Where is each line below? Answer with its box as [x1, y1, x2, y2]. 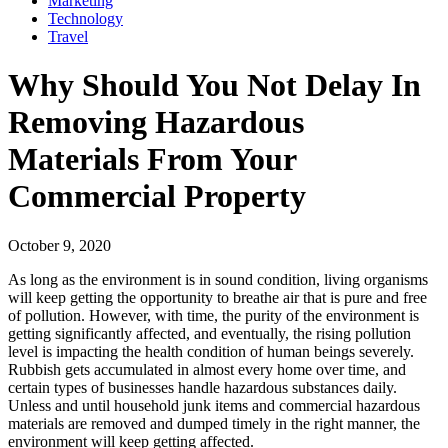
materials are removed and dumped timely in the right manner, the [8, 414, 420, 432]
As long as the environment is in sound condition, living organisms [8, 270, 428, 288]
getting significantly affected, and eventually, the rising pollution [8, 324, 411, 342]
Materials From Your [8, 141, 296, 178]
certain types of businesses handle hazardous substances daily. [8, 378, 397, 396]
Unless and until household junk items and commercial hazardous [8, 396, 420, 414]
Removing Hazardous [8, 104, 304, 141]
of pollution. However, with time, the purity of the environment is [8, 306, 419, 324]
